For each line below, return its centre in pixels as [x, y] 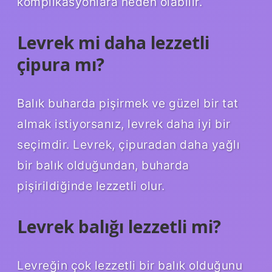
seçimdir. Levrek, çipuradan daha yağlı [128, 144]
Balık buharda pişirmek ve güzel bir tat [128, 103]
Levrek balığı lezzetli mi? [119, 226]
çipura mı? [61, 64]
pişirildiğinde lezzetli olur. [91, 185]
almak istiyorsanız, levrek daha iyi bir [124, 124]
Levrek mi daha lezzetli [113, 42]
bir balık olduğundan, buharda [103, 165]
